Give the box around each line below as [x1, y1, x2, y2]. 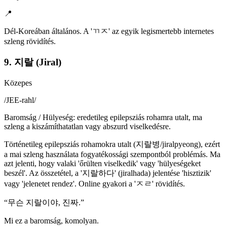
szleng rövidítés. [4, 37, 56, 46]
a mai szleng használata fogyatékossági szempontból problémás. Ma [4, 149, 220, 159]
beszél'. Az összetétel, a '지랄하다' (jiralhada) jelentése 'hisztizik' [4, 168, 211, 177]
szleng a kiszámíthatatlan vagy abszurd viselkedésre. [4, 122, 171, 131]
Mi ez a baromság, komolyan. [4, 216, 99, 225]
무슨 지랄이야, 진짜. [8, 198, 81, 207]
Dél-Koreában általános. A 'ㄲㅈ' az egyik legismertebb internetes [4, 27, 214, 36]
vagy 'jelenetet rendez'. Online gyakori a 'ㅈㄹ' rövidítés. [4, 179, 185, 188]
